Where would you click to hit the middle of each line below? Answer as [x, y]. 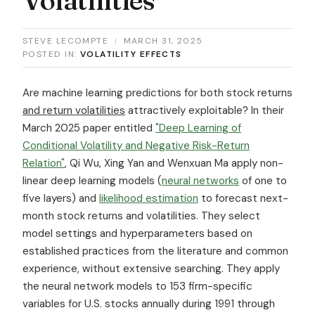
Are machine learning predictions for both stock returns [157, 92]
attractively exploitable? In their [205, 110]
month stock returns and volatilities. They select [141, 216]
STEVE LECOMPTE [66, 40]
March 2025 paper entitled [89, 128]
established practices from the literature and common [155, 251]
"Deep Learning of [198, 128]
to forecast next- [243, 198]
